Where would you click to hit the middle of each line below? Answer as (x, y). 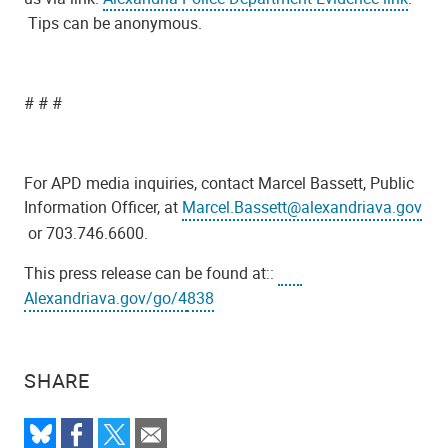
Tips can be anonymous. (113, 23)
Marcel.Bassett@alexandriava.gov (302, 207)
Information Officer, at (103, 207)
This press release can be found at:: (151, 272)
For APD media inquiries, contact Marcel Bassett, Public (219, 183)
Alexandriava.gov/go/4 (105, 298)
